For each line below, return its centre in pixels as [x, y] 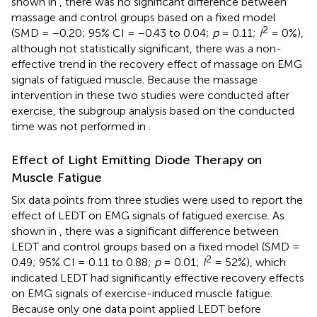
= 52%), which [249, 262]
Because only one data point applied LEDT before [136, 309]
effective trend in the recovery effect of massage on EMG [157, 64]
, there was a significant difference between [169, 231]
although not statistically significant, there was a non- [146, 48]
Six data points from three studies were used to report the [157, 200]
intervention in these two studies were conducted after [150, 95]
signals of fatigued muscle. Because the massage [134, 79]
